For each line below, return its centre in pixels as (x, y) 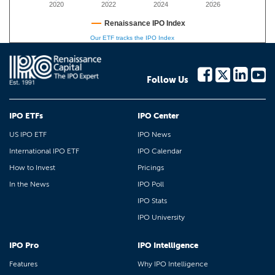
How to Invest (32, 168)
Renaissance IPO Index (145, 23)
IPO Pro (24, 245)
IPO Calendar (160, 151)
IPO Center (158, 116)
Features (23, 264)
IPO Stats (152, 201)
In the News (29, 184)
